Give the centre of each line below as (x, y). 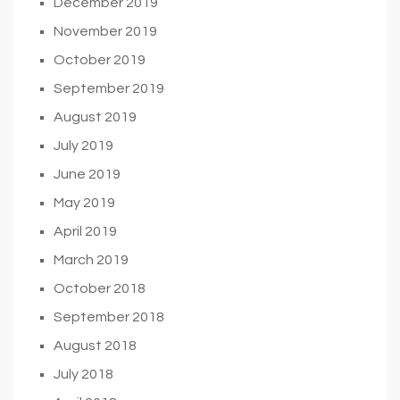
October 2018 (100, 288)
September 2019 (109, 88)
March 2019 (91, 259)
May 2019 (84, 202)
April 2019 (85, 231)
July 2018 (83, 374)
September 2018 (109, 317)
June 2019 (87, 174)
